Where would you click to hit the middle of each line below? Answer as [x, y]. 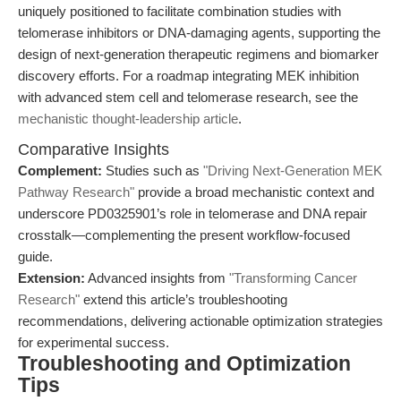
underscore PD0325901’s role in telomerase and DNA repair [192, 213]
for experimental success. [94, 342]
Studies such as [153, 171]
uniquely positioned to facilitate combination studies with [179, 11]
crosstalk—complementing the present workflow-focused [184, 235]
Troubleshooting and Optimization [184, 364]
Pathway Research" [76, 192]
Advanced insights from [157, 278]
